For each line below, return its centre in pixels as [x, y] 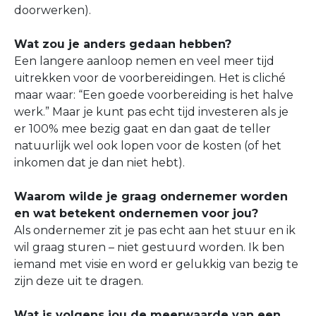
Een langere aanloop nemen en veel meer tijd [144, 61]
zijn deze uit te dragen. [79, 281]
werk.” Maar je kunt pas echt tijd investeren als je [151, 112]
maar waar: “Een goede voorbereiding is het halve [154, 95]
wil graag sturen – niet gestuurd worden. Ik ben [149, 247]
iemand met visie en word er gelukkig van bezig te [156, 264]
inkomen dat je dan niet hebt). [99, 163]
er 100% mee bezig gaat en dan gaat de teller [142, 129]
